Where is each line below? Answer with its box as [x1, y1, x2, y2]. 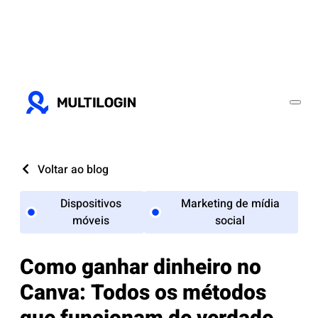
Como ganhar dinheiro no [20, 252, 261, 284]
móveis [72, 212, 110, 229]
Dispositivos [60, 195, 122, 212]
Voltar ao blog [38, 161, 109, 178]
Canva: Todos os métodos [20, 278, 266, 309]
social [215, 212, 246, 229]
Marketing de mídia [180, 195, 280, 212]
